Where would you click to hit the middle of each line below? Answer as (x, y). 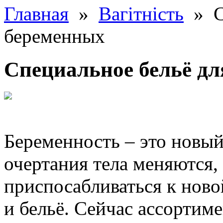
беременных (55, 36)
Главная (36, 14)
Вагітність (141, 14)
